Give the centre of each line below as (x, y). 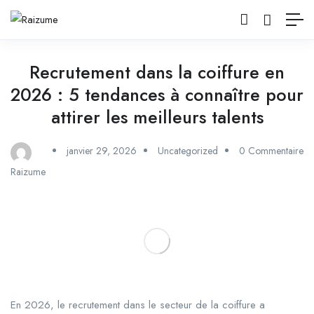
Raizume (28, 172)
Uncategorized (188, 151)
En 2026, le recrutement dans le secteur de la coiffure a (138, 305)
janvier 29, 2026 (102, 151)
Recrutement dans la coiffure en (157, 72)
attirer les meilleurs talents (157, 117)
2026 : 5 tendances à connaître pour (157, 95)
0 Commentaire (271, 151)
